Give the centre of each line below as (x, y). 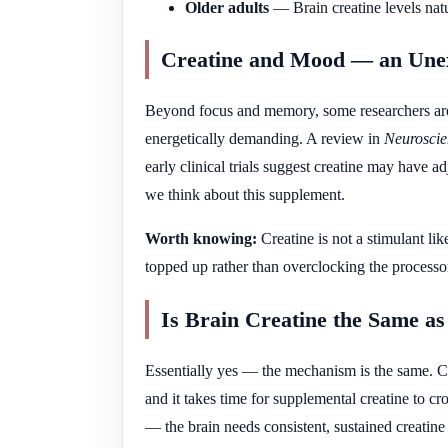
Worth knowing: (201, 239)
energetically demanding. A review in (264, 139)
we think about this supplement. (245, 195)
